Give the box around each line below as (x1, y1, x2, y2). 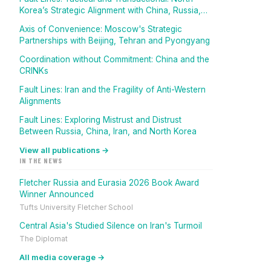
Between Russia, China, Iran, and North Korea (19, 126, 197, 136)
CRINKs (19, 66, 48, 76)
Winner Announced (19, 189, 94, 199)
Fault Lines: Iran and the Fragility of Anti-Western (19, 85, 206, 94)
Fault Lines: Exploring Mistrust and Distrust (19, 115, 181, 125)
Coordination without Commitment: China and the (19, 54, 209, 64)
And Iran (19, 17, 51, 27)
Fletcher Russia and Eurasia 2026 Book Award (19, 178, 199, 188)
